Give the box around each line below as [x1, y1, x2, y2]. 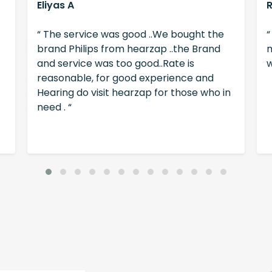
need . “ [36, 100, 72, 115]
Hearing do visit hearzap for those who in [36, 86, 231, 100]
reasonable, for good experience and [36, 71, 214, 86]
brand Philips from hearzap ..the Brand [36, 42, 220, 56]
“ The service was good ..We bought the [36, 27, 224, 42]
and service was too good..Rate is [36, 56, 194, 71]
